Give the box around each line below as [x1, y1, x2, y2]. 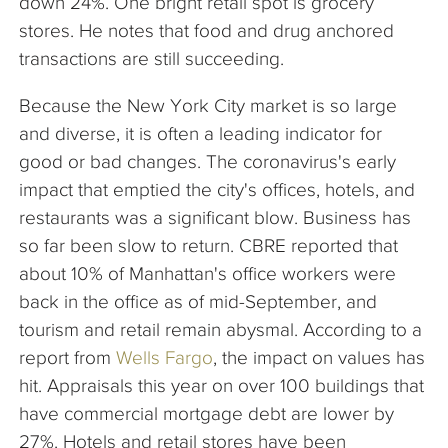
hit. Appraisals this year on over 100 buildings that [19, 375, 424, 397]
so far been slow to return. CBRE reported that [19, 235, 398, 257]
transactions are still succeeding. [19, 48, 284, 70]
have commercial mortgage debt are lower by [19, 403, 394, 425]
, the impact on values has [213, 347, 425, 369]
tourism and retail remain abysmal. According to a [19, 319, 422, 341]
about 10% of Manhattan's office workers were [19, 263, 396, 285]
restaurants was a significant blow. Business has [19, 207, 411, 229]
